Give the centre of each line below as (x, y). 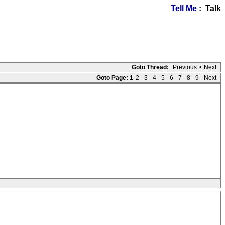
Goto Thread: (150, 67)
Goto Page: (112, 78)
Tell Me (184, 8)
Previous (185, 67)
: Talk (209, 8)
